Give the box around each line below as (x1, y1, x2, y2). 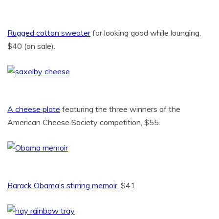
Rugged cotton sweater (7, 28, 90, 38)
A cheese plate (7, 104, 60, 114)
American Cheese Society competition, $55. (7, 117, 160, 127)
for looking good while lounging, (90, 28, 201, 38)
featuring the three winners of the (60, 104, 180, 114)
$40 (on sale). (7, 41, 55, 51)
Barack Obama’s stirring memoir (7, 180, 117, 190)
